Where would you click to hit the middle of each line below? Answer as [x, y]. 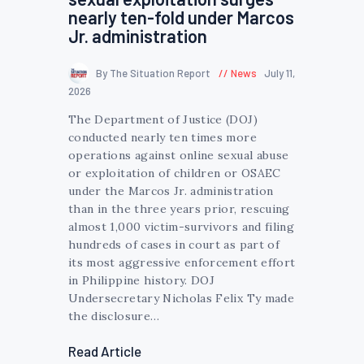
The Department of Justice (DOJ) [163, 119]
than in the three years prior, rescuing [179, 208]
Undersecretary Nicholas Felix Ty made [181, 298]
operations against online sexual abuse [179, 155]
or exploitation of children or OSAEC [175, 173]
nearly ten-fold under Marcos [181, 17]
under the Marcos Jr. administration [171, 191]
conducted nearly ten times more [162, 137]
